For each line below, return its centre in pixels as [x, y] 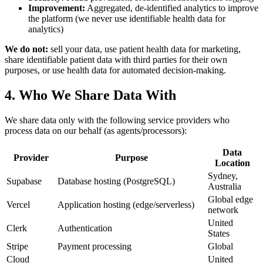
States [219, 233]
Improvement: [57, 8]
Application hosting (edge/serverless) [126, 204]
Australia [225, 186]
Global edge [230, 199]
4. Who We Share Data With [90, 95]
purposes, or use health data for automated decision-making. [115, 70]
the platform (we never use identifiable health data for [127, 19]
